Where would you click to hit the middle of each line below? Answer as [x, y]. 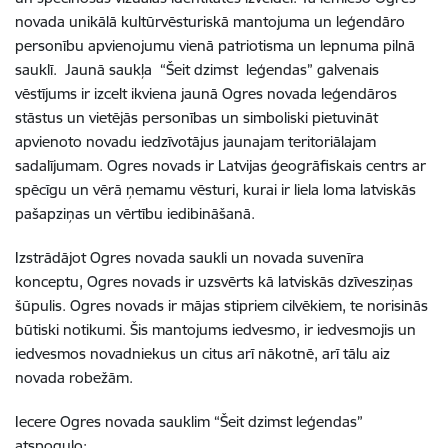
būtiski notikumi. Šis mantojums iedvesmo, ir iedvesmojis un [215, 329]
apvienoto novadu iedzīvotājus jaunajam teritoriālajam [195, 141]
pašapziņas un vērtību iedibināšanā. [135, 213]
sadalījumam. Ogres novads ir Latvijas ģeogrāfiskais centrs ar [220, 165]
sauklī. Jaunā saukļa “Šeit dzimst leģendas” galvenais [197, 69]
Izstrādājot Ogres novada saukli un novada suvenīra [189, 257]
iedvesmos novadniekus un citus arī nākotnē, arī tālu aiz [202, 353]
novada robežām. [74, 377]
